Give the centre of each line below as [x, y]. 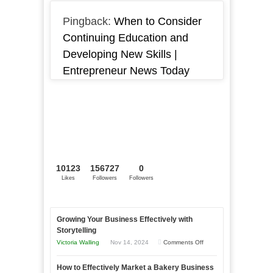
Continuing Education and [125, 38]
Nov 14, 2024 [128, 243]
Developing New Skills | [120, 55]
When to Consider [158, 22]
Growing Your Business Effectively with [124, 220]
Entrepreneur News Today [126, 71]
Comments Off [183, 243]
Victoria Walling [78, 243]
